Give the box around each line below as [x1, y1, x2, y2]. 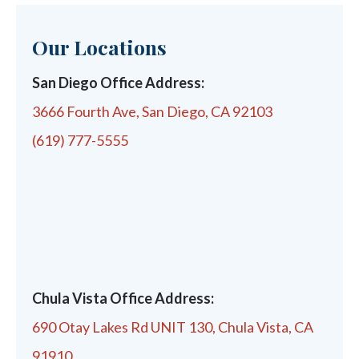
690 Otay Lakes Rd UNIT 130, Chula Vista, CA [32, 317, 313, 336]
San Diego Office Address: [32, 73, 204, 91]
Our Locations [32, 33, 167, 60]
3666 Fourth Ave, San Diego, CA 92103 [32, 102, 272, 120]
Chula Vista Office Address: [32, 288, 214, 307]
